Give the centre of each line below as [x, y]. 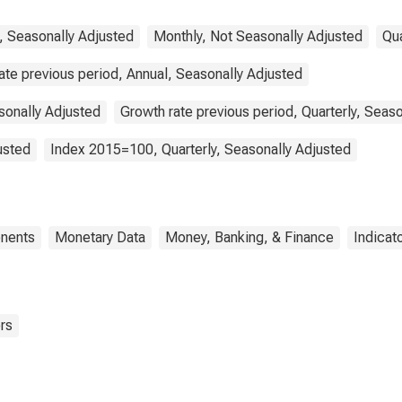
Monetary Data [100, 237]
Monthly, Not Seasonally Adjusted [258, 36]
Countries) [244, 18]
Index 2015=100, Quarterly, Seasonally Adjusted [201, 149]
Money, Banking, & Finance [249, 237]
